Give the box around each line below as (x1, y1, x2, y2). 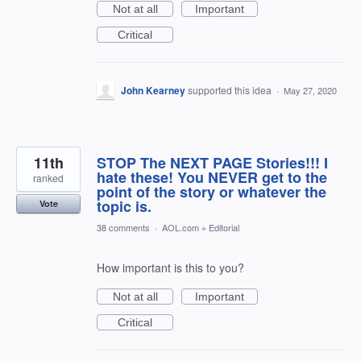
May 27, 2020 (284, 84, 337, 97)
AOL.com (162, 221, 199, 234)
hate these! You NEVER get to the (97, 167, 327, 188)
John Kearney (121, 83, 185, 98)
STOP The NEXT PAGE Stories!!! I (97, 152, 328, 173)
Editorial (209, 221, 239, 234)
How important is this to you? (97, 259, 244, 276)
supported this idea (188, 83, 274, 97)
